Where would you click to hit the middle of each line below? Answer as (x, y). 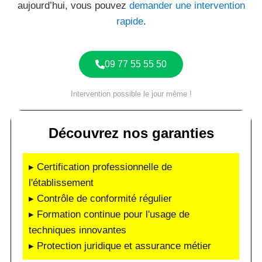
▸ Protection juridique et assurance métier (120, 246)
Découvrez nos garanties (131, 133)
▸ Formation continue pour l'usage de (109, 214)
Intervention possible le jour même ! (131, 94)
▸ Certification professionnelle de (100, 167)
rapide (130, 21)
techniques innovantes (77, 230)
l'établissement (61, 183)
